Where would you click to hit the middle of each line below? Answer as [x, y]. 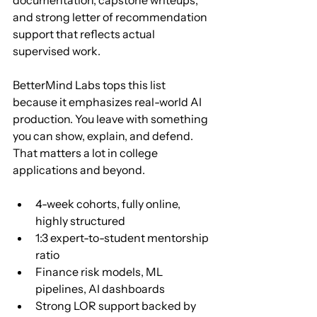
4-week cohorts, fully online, [109, 203]
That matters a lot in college [86, 152]
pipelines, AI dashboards [100, 288]
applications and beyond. [79, 169]
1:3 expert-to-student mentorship [123, 237]
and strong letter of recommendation [111, 17]
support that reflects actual [85, 34]
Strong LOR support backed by [117, 305]
